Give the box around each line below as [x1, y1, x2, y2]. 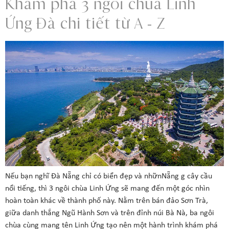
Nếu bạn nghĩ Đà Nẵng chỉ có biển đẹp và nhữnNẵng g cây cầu [5, 172, 212, 181]
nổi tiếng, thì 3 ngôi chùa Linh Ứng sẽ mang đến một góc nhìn [5, 185, 210, 193]
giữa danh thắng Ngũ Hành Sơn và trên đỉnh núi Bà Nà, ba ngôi [5, 209, 214, 218]
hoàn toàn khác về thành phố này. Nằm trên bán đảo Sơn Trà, [5, 197, 208, 205]
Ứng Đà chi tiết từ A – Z [5, 12, 166, 33]
